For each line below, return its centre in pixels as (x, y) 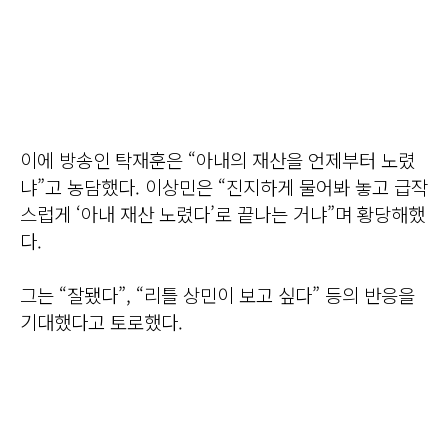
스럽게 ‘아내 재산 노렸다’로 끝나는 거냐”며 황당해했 (222, 214)
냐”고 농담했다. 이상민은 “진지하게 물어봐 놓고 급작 (224, 187)
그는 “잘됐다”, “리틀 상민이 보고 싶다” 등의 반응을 (217, 295)
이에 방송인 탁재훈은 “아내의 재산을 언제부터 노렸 (217, 160)
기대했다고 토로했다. (101, 322)
